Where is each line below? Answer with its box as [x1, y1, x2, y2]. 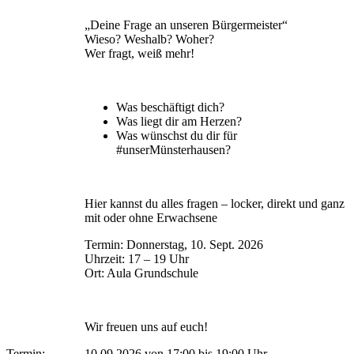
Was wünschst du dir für [116, 128, 237, 142]
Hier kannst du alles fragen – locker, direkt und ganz [85, 196, 345, 210]
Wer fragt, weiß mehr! [85, 46, 198, 60]
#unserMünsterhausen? [116, 142, 231, 156]
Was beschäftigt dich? [116, 100, 224, 114]
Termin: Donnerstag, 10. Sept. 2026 [85, 237, 263, 251]
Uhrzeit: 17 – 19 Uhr [85, 251, 189, 265]
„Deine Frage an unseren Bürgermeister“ [85, 17, 288, 32]
